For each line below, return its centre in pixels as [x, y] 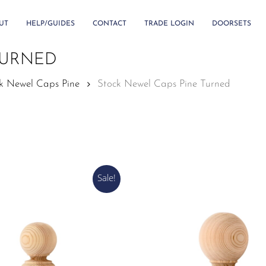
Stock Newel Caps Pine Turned [164, 84]
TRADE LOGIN [169, 24]
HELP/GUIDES [50, 24]
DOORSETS [232, 24]
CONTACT [110, 24]
